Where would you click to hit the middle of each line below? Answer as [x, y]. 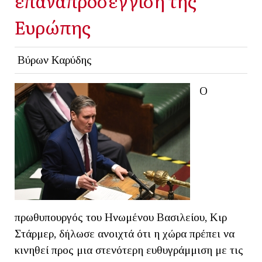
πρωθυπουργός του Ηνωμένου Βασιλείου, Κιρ [121, 217]
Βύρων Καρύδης [54, 60]
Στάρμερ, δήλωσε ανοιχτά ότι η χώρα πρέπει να [125, 233]
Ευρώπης [53, 26]
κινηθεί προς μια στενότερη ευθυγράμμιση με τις [129, 250]
